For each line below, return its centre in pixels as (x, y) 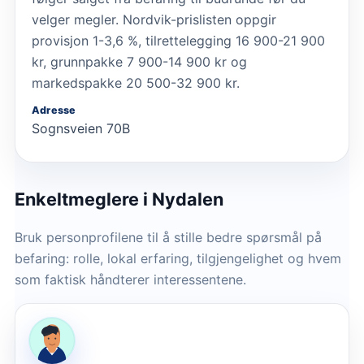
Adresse (54, 110)
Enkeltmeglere (79, 199)
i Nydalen (183, 199)
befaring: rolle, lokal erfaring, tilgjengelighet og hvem (178, 259)
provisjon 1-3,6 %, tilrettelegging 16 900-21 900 (178, 41)
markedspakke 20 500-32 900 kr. (136, 83)
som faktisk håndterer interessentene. (130, 280)
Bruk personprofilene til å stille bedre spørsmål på (168, 238)
